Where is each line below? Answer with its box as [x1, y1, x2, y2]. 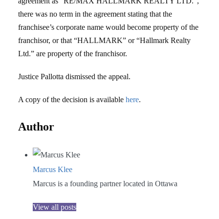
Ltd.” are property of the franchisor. [18, 49, 128, 58]
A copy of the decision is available [18, 95, 126, 104]
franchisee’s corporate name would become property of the [18, 23, 199, 31]
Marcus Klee [33, 165, 73, 174]
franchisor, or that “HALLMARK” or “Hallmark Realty [18, 36, 191, 44]
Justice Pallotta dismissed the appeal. [18, 72, 131, 81]
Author [18, 120, 55, 133]
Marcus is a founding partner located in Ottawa [33, 179, 178, 188]
